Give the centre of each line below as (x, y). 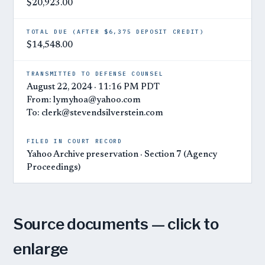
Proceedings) (54, 168)
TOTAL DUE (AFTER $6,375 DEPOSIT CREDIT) (116, 32)
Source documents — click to (116, 224)
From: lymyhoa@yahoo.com (84, 100)
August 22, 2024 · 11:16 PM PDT (93, 87)
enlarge (41, 249)
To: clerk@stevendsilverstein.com (95, 113)
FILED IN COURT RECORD (75, 141)
